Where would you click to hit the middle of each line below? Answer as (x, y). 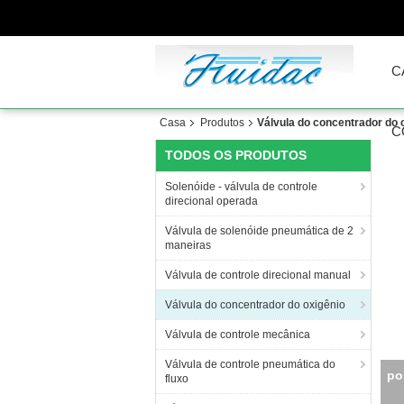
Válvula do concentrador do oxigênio (255, 305)
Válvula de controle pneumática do (250, 364)
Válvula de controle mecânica (238, 335)
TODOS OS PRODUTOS (236, 155)
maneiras (188, 245)
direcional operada (211, 201)
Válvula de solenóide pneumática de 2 (259, 231)
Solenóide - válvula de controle (241, 187)
